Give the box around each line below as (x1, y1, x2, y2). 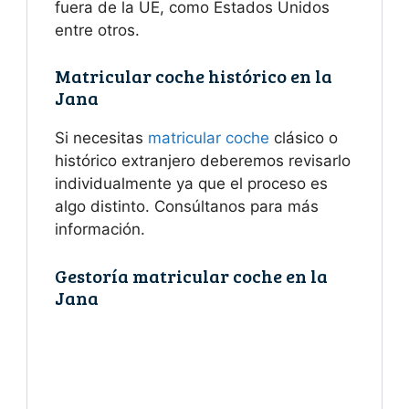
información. (55, 220, 145, 239)
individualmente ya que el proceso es (55, 174, 328, 194)
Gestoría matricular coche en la (55, 262, 328, 288)
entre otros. (55, 20, 140, 39)
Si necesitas (55, 129, 148, 148)
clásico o (269, 129, 338, 148)
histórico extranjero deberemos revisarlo (55, 152, 351, 171)
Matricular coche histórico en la (55, 63, 332, 89)
